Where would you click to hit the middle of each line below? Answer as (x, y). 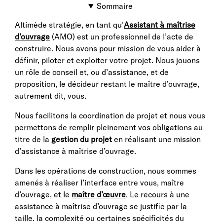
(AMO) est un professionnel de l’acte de (122, 37)
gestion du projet (82, 139)
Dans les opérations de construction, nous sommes (106, 171)
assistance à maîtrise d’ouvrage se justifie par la (101, 206)
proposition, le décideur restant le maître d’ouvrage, (107, 84)
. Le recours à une (158, 194)
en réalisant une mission (156, 139)
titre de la (33, 139)
